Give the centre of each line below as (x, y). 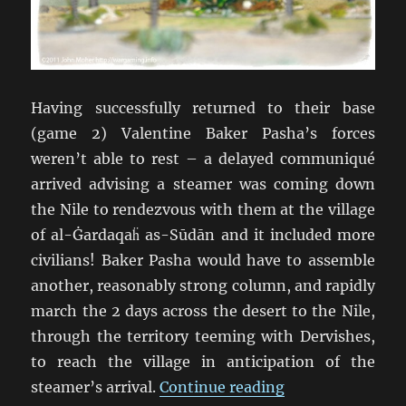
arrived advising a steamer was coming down (203, 184)
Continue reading (222, 387)
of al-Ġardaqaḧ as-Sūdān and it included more (203, 234)
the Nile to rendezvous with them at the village (203, 209)
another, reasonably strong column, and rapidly (203, 285)
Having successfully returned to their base (203, 107)
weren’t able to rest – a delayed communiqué (203, 158)
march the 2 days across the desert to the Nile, (203, 310)
